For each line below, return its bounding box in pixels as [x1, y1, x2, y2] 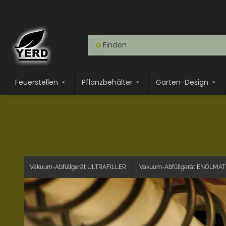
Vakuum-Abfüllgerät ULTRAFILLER [30, 163, 127, 171]
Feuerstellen [15, 77, 58, 88]
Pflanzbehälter [81, 77, 133, 88]
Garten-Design [156, 77, 208, 88]
